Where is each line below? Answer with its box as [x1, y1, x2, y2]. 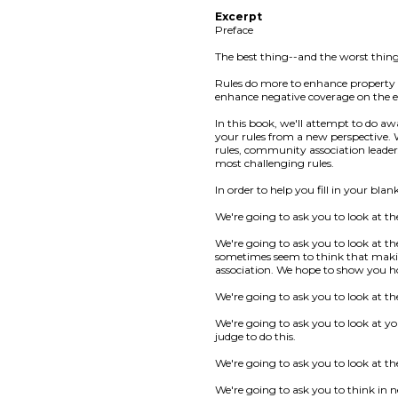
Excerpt [215, 9, 263, 23]
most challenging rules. [215, 155, 335, 170]
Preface [215, 22, 254, 36]
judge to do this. [215, 329, 297, 343]
